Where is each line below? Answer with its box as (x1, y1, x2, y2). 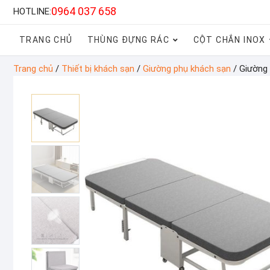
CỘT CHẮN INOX (193, 35, 266, 45)
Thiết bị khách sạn (61, 63, 134, 74)
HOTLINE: (13, 6, 51, 17)
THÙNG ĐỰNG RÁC (87, 35, 170, 45)
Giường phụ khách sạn (143, 63, 231, 74)
